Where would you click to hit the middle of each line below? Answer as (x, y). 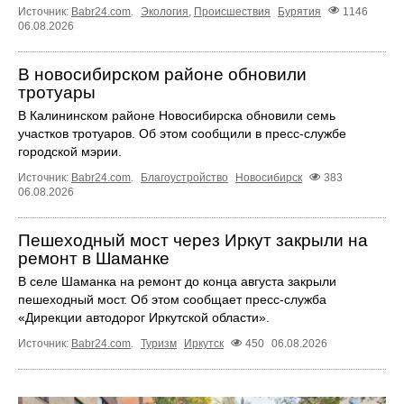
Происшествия (232, 11)
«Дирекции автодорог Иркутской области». (144, 317)
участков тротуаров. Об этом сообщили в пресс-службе (182, 133)
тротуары (57, 92)
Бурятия (299, 11)
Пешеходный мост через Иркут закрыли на (193, 240)
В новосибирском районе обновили (162, 74)
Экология (165, 11)
